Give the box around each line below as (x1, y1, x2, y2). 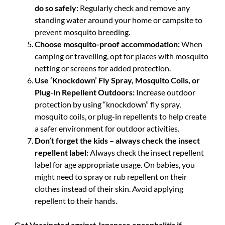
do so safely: (34, 3, 78, 13)
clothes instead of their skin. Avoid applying (34, 183, 183, 193)
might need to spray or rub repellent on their (34, 171, 187, 181)
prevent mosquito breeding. (34, 27, 130, 37)
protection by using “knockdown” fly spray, (34, 99, 181, 109)
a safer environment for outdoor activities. (34, 123, 179, 133)
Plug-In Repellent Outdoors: (34, 87, 135, 97)
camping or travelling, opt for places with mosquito (34, 51, 208, 61)
